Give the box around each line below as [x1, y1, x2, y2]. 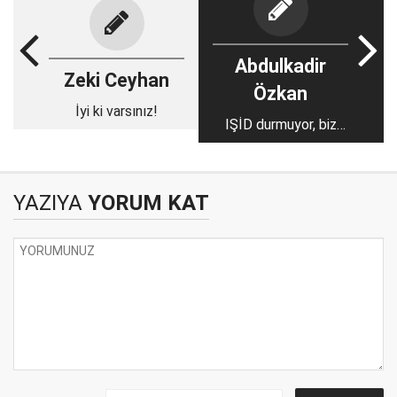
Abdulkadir [235, 55, 326, 77]
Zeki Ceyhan [64, 68, 169, 91]
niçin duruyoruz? [231, 137, 330, 154]
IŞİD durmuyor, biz [224, 116, 337, 133]
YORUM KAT [82, 191, 209, 215]
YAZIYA [13, 191, 82, 215]
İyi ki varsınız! [75, 102, 158, 120]
